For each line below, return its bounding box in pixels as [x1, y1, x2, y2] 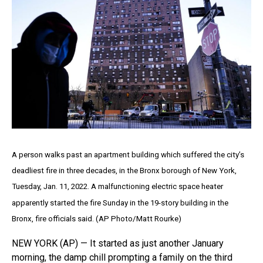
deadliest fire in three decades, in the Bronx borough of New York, [12, 166, 237, 176]
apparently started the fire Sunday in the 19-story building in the [12, 198, 228, 207]
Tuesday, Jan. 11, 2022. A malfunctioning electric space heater [12, 182, 223, 191]
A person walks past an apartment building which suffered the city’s [12, 150, 244, 160]
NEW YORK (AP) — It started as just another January [12, 237, 224, 249]
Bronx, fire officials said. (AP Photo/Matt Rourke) [12, 214, 181, 223]
